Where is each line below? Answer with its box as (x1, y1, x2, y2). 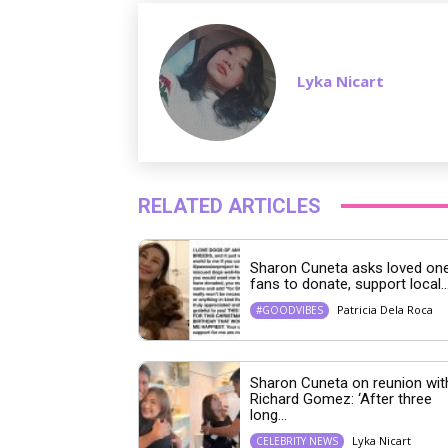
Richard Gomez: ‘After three (249, 389, 432, 408)
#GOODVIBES (255, 303, 323, 318)
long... (249, 405, 287, 424)
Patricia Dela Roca (336, 302, 433, 318)
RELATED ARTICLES (138, 193, 321, 218)
